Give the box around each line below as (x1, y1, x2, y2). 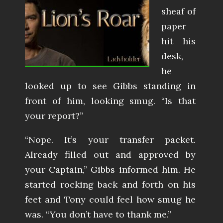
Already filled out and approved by (25, 149, 196, 161)
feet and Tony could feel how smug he (25, 194, 196, 206)
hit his (161, 35, 196, 47)
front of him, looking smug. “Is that (25, 95, 196, 107)
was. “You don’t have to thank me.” (25, 209, 171, 221)
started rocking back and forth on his (25, 179, 196, 191)
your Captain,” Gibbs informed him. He (25, 164, 196, 176)
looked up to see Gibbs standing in (25, 80, 196, 92)
